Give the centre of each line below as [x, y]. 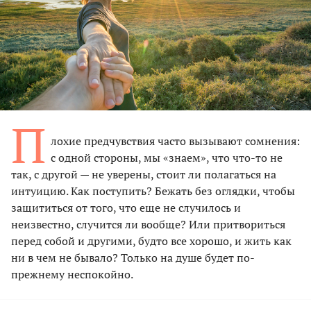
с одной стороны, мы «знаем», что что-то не [167, 157]
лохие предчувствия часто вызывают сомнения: [175, 141]
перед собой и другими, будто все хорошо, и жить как [151, 241]
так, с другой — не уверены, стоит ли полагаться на [144, 174]
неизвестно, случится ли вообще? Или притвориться [148, 224]
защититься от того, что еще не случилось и [126, 207]
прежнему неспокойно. [72, 274]
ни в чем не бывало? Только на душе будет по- [133, 257]
